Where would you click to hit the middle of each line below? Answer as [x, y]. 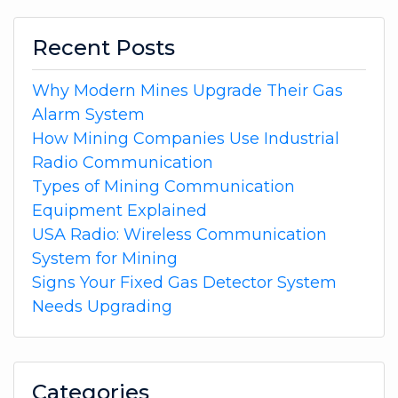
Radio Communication [123, 162]
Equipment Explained [119, 210]
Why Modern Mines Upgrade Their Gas [187, 90]
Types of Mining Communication [163, 186]
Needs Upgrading [102, 306]
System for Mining [105, 258]
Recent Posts [103, 47]
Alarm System [88, 114]
